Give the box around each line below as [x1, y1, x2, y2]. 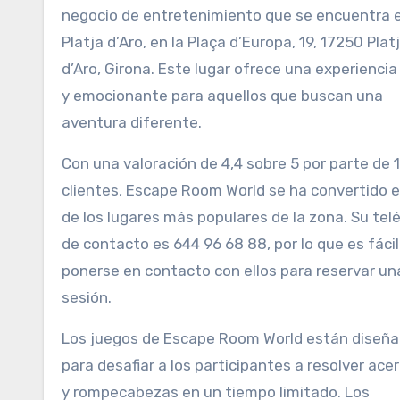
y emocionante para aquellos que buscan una [62, 87, 383, 104]
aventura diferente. [62, 113, 202, 131]
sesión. [62, 288, 112, 306]
